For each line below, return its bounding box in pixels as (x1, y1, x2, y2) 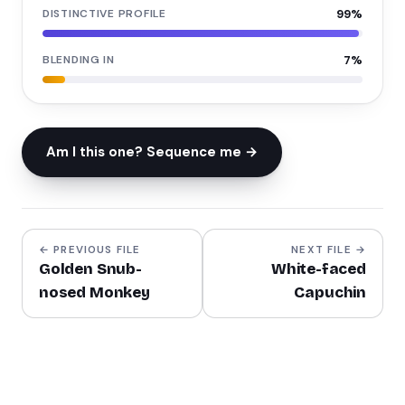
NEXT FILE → (291, 243, 366, 257)
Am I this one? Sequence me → (46, 143, 258, 161)
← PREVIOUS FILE (39, 243, 141, 257)
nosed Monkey (39, 283, 150, 302)
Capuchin (294, 283, 366, 302)
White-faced (270, 259, 366, 278)
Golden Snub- (39, 259, 142, 278)
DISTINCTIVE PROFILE (42, 6, 166, 21)
